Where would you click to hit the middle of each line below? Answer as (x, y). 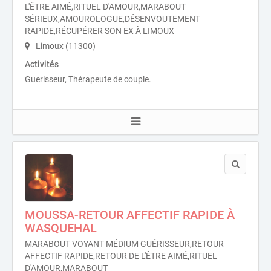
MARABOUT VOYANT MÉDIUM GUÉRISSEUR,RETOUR (124, 244)
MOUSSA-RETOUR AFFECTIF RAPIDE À (130, 215)
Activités (42, 64)
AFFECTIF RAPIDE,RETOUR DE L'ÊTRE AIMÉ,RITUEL (121, 256)
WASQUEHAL (61, 228)
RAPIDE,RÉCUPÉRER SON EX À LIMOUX (100, 31)
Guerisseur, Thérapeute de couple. (88, 79)
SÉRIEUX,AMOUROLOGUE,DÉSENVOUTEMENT (113, 19)
